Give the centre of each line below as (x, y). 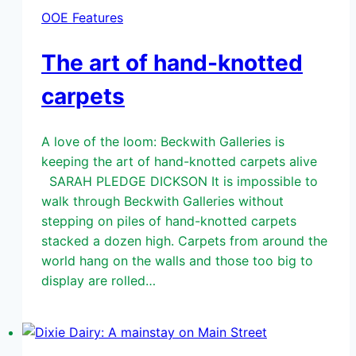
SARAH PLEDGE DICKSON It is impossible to (180, 181)
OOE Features (82, 18)
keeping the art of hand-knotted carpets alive (183, 161)
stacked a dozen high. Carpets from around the (184, 240)
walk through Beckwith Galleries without (163, 201)
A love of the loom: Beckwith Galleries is (163, 141)
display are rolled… (99, 280)
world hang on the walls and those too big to (177, 260)
